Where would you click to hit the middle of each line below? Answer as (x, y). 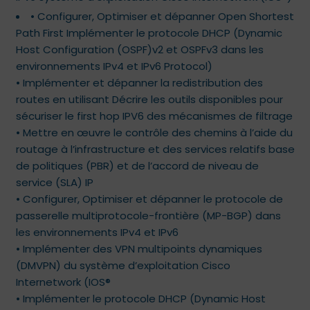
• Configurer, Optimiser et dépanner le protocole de (149, 199)
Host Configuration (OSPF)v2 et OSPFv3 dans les (140, 49)
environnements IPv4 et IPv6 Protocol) (114, 66)
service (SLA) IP (55, 182)
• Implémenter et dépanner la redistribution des (139, 83)
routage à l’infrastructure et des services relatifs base (155, 149)
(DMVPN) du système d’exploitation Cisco (123, 265)
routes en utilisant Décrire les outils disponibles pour (149, 99)
